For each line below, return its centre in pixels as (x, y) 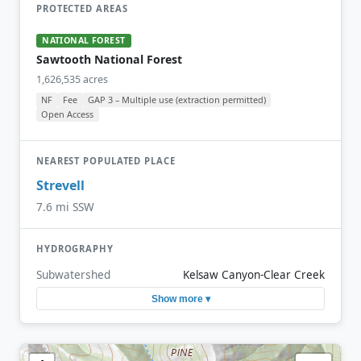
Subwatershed (73, 275)
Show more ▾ (180, 299)
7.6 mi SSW (65, 206)
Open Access (68, 114)
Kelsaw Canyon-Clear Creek (254, 275)
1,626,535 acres (72, 80)
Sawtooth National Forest (109, 60)
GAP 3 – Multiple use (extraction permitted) (176, 100)
